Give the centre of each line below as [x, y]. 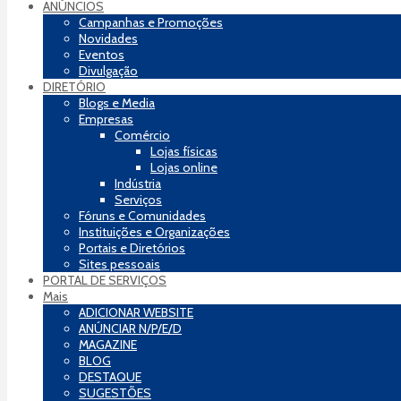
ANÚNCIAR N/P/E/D [130, 328]
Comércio [142, 135]
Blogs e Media [117, 102]
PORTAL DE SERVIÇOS [105, 280]
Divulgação [108, 70]
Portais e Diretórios [132, 247]
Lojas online [184, 167]
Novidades [108, 38]
